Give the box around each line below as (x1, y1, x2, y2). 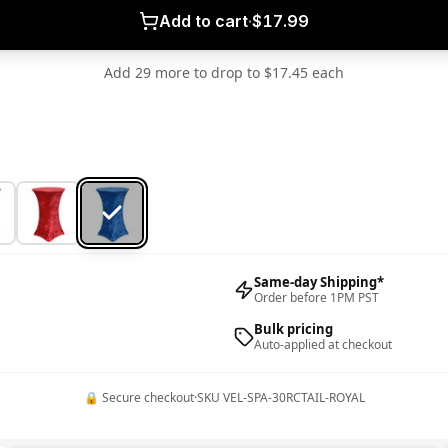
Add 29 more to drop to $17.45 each (104, 63, 344, 82)
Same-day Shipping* (254, 273, 384, 291)
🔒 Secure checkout (83, 389, 194, 406)
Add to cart (159, 11, 248, 31)
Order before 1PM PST (254, 289, 379, 306)
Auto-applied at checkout (254, 336, 392, 353)
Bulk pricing (254, 320, 333, 338)
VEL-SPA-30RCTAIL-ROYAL (222, 389, 365, 406)
